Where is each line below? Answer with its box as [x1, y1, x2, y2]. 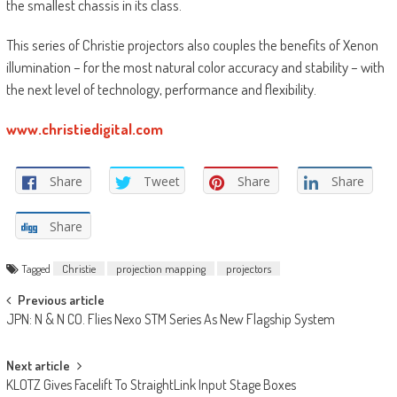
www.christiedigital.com [5, 120, 163, 139]
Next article [5, 357, 70, 375]
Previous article [17, 292, 105, 309]
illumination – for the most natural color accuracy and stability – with [5, 58, 385, 77]
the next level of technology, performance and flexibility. [5, 80, 316, 99]
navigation [4, 316, 93, 352]
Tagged [20, 261, 53, 276]
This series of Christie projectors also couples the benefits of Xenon [5, 35, 378, 55]
